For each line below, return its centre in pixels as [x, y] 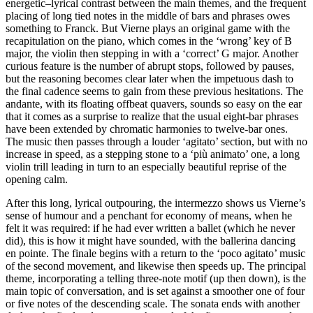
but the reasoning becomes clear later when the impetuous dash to [150, 78]
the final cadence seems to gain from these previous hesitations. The [154, 91]
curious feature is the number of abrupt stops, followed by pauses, [150, 66]
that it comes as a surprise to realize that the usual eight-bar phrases [152, 116]
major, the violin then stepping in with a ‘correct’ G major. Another [152, 53]
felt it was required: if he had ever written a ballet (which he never [150, 228]
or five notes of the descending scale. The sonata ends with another [153, 303]
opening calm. [37, 179]
